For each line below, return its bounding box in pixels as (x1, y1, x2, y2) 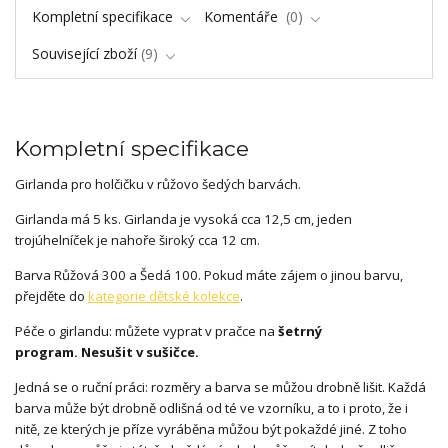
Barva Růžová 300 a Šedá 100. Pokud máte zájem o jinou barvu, (15, 265, 403, 284)
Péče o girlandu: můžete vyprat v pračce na (15, 321, 278, 340)
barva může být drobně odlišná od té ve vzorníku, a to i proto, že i (15, 398, 408, 417)
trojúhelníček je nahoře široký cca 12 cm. (15, 230, 260, 249)
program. (15, 342, 78, 361)
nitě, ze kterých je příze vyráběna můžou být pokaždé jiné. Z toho (15, 419, 407, 438)
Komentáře (204, 7, 282, 27)
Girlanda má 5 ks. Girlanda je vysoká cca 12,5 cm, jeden (15, 209, 352, 228)
